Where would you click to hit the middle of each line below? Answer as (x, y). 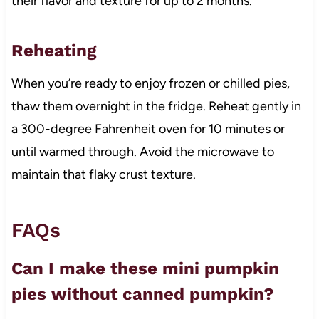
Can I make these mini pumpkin (145, 268)
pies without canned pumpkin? (142, 294)
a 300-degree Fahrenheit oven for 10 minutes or (148, 129)
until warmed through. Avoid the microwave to (142, 151)
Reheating (53, 50)
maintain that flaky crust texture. (103, 174)
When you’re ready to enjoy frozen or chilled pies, (150, 83)
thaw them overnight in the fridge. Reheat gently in (156, 106)
